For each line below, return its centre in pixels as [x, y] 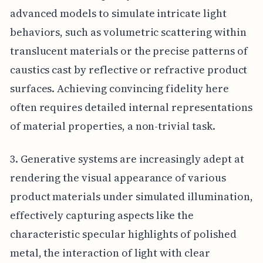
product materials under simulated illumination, [131, 196]
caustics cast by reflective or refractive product [129, 69]
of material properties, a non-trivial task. [112, 126]
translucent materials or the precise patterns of [129, 50]
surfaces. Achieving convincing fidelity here [119, 88]
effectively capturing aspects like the [102, 215]
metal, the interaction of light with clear [110, 252]
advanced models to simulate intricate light [118, 13]
